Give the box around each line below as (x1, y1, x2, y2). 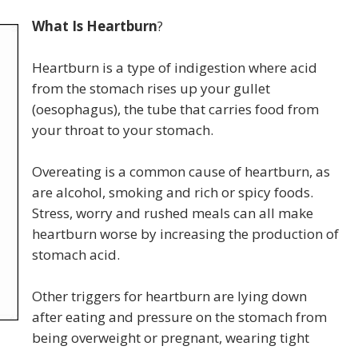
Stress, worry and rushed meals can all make (32, 204, 313, 222)
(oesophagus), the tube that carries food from (32, 100, 319, 118)
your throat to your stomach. (32, 121, 213, 139)
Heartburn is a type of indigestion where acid (32, 58, 317, 77)
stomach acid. (32, 245, 120, 264)
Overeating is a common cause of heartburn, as (32, 162, 330, 181)
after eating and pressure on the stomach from (32, 308, 327, 326)
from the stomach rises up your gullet (32, 79, 270, 97)
